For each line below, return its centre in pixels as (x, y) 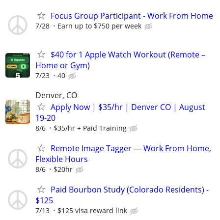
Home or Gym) (63, 66)
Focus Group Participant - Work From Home (132, 16)
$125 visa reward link (92, 210)
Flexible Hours (62, 159)
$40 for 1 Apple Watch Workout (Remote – (128, 55)
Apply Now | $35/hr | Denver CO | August (128, 107)
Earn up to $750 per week (99, 26)
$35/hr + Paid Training (90, 128)
